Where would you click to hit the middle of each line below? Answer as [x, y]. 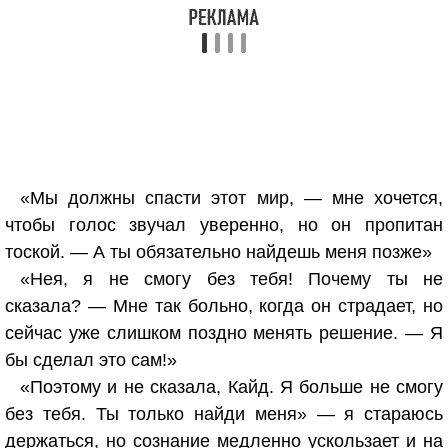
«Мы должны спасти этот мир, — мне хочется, [231, 198]
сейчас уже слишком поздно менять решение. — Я [224, 333]
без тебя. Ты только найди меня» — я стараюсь [224, 414]
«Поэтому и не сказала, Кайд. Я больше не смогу [231, 387]
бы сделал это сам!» [91, 360]
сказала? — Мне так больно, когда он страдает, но [224, 306]
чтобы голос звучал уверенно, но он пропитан [224, 225]
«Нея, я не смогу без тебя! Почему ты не [231, 279]
